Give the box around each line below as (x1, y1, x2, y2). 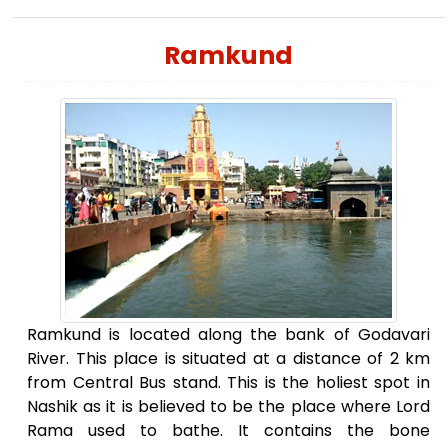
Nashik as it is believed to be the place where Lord (27, 395, 430, 419)
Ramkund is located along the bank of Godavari (27, 323, 430, 347)
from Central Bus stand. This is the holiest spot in (27, 371, 430, 395)
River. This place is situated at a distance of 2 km (27, 347, 430, 371)
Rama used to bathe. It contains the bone (27, 419, 430, 443)
